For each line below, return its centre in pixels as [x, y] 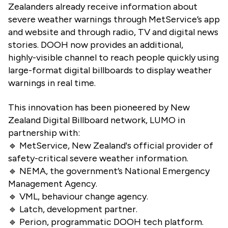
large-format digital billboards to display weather [110, 70]
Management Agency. [53, 183]
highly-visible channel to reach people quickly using [113, 57]
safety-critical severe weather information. [98, 158]
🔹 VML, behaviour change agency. [78, 196]
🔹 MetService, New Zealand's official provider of [111, 145]
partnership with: [44, 133]
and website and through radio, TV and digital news [113, 32]
